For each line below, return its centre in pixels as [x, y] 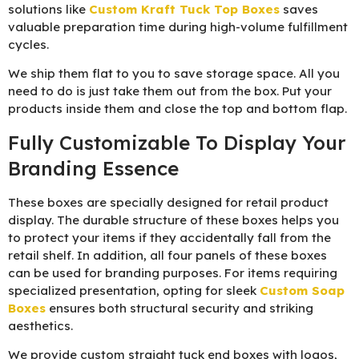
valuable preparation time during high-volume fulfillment [178, 26]
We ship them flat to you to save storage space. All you [174, 74]
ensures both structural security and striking [179, 308]
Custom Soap [302, 290]
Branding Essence [93, 168]
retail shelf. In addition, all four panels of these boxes [167, 255]
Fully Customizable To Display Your [177, 142]
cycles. [28, 44]
